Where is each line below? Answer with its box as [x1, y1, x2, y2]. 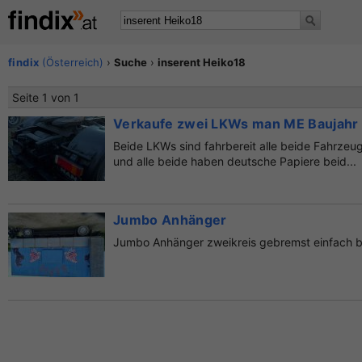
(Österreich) [39, 56, 104, 69]
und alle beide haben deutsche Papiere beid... [113, 154, 356, 168]
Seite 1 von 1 [12, 90, 79, 104]
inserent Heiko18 [158, 56, 246, 69]
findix [8, 56, 40, 69]
